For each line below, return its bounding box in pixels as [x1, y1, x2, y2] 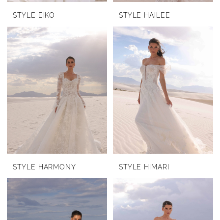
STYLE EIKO [13, 11, 55, 20]
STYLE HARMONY [13, 163, 76, 171]
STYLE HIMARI [118, 163, 169, 171]
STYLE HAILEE [118, 11, 170, 20]
